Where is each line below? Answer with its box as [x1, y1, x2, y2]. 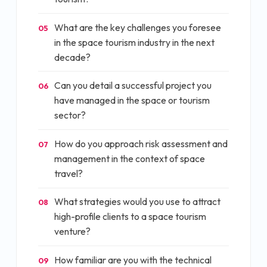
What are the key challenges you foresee [54, 21, 221, 33]
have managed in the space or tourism [54, 94, 210, 107]
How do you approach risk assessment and [54, 137, 228, 150]
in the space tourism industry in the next [54, 36, 215, 48]
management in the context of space [54, 152, 205, 164]
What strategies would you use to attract [54, 195, 221, 208]
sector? [54, 109, 86, 122]
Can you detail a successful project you [54, 79, 212, 92]
